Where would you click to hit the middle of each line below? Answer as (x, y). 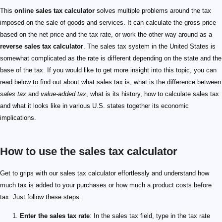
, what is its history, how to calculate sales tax (153, 94)
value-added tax (63, 94)
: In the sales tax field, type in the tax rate (150, 216)
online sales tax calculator (55, 11)
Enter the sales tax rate (55, 216)
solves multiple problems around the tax (153, 11)
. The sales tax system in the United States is (149, 47)
